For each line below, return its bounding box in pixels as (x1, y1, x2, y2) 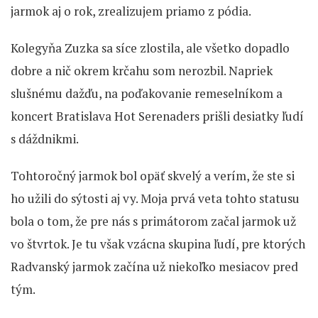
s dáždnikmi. (11, 130, 79, 147)
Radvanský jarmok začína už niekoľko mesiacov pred (11, 258, 298, 275)
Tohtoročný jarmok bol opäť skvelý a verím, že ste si (11, 167, 295, 184)
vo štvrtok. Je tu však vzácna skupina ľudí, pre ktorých (11, 235, 305, 252)
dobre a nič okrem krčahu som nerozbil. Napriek (11, 62, 273, 79)
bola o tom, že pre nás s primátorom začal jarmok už (11, 212, 296, 229)
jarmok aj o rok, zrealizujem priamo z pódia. (11, 2, 251, 19)
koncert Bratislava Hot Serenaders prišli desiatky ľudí (11, 107, 304, 124)
